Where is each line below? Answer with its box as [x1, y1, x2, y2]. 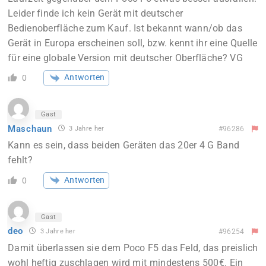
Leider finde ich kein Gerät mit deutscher [8, 7, 183, 19]
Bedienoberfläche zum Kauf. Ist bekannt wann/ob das [8, 22, 242, 34]
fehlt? [8, 154, 33, 166]
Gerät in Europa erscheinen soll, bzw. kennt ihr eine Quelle [8, 37, 258, 49]
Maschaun [8, 123, 52, 134]
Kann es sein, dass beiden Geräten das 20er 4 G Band [8, 140, 240, 151]
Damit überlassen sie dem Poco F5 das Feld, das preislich [8, 242, 258, 254]
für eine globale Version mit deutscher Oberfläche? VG [8, 52, 243, 64]
